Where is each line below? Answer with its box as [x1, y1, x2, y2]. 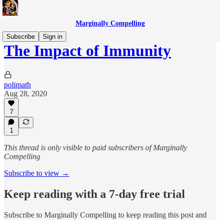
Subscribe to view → [4, 169, 69, 177]
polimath [4, 80, 31, 89]
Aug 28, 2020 [4, 89, 47, 98]
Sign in [43, 33, 62, 40]
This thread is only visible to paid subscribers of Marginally [4, 143, 187, 152]
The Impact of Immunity [4, 42, 171, 60]
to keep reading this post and [116, 210, 207, 219]
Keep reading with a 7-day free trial [4, 187, 185, 200]
